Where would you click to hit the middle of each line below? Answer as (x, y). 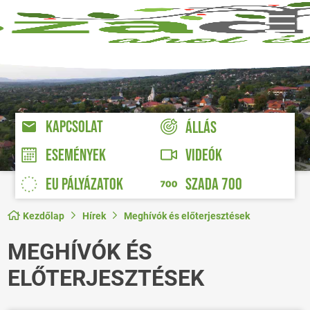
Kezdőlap (44, 216)
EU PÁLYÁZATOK (85, 185)
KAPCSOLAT (75, 127)
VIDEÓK (203, 156)
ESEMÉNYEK (76, 156)
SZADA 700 (213, 185)
